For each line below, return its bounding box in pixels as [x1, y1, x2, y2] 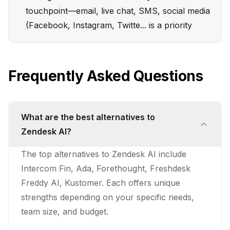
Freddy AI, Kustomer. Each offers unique [21, 178, 180, 188]
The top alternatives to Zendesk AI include [21, 149, 186, 159]
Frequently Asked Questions [8, 67, 203, 85]
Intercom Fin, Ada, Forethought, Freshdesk [21, 163, 190, 174]
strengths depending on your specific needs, [21, 192, 194, 202]
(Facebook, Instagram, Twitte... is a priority [26, 20, 192, 30]
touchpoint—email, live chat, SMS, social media [26, 6, 210, 16]
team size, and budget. [21, 206, 108, 217]
